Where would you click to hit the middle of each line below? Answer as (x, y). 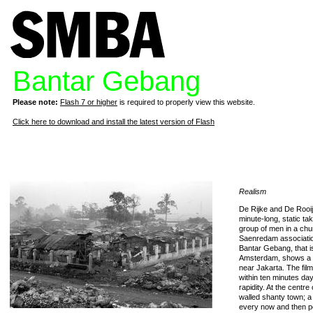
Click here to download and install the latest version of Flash (114, 122)
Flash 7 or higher (89, 102)
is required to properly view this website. (186, 102)
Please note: (35, 102)
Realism (253, 191)
